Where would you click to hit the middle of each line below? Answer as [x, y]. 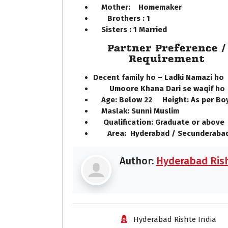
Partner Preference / [167, 48]
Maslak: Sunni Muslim [138, 111]
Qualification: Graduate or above [159, 122]
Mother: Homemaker [140, 7]
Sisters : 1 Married [133, 30]
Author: [138, 161]
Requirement [167, 59]
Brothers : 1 [122, 19]
